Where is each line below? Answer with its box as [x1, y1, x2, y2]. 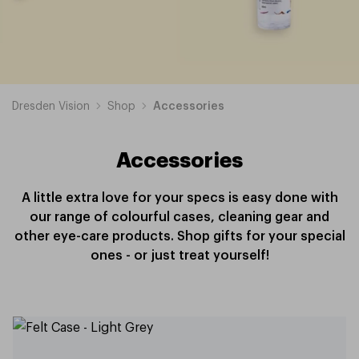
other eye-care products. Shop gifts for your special [14, 226, 345, 244]
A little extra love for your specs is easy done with [21, 188, 338, 205]
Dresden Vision [12, 97, 90, 112]
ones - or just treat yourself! [90, 245, 269, 263]
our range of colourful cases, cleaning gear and [30, 207, 329, 224]
